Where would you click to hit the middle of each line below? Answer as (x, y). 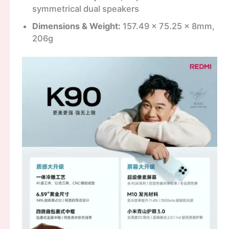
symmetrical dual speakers (85, 8)
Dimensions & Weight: (76, 26)
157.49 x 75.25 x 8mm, (167, 26)
